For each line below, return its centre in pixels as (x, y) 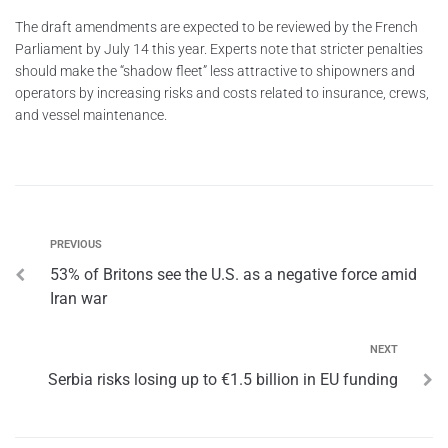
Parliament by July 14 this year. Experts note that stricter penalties (219, 48)
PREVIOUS (76, 244)
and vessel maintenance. (91, 114)
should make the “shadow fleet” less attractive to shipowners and (215, 70)
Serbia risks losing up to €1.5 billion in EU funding (223, 379)
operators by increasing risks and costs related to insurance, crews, (222, 92)
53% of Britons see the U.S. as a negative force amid (233, 274)
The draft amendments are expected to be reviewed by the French (216, 26)
